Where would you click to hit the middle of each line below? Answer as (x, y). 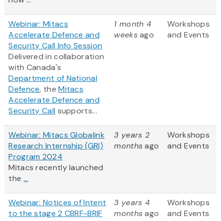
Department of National (53, 78)
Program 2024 (36, 157)
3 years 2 (132, 135)
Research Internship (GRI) (56, 146)
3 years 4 (132, 203)
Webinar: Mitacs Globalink (56, 135)
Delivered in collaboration (56, 57)
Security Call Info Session (55, 46)
